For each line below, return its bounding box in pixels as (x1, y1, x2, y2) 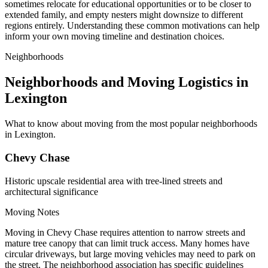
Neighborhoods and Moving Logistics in (5, 74, 248, 90)
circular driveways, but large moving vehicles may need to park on (5, 248, 255, 259)
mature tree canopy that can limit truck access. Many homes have (5, 237, 249, 248)
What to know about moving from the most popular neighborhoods (5, 118, 257, 129)
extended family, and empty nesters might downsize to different (5, 10, 243, 20)
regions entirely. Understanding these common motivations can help (5, 20, 260, 31)
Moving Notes (5, 206, 59, 217)
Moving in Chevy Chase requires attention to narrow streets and (5, 227, 245, 237)
